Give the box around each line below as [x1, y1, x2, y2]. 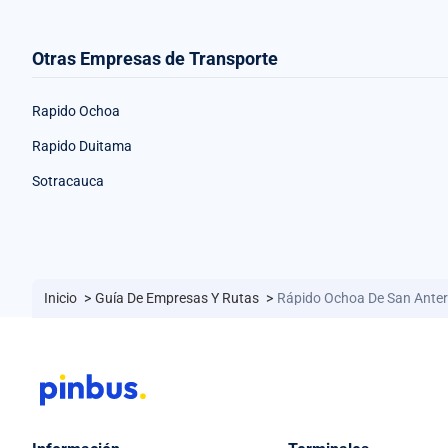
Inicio [44, 290, 80, 307]
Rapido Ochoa [32, 103, 120, 120]
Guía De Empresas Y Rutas [95, 290, 262, 307]
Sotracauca [32, 173, 104, 190]
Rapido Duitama [32, 138, 132, 155]
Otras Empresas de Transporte [32, 48, 278, 70]
